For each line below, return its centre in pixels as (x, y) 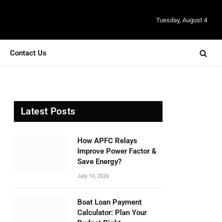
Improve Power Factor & (117, 151)
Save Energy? (99, 162)
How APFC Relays (107, 141)
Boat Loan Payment (110, 202)
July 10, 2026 (93, 176)
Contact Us (28, 53)
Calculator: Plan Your (112, 213)
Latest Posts (48, 111)
